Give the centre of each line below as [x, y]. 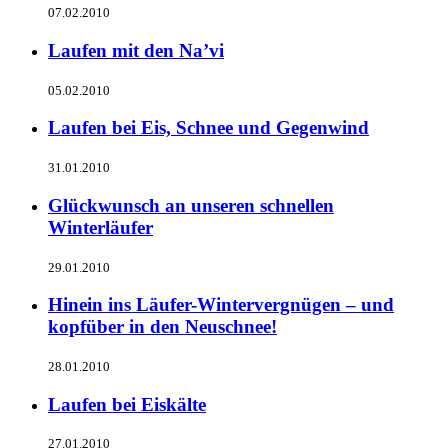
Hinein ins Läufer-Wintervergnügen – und [221, 305]
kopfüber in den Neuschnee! [162, 327]
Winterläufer [100, 227]
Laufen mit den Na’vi [136, 50]
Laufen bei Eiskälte [127, 404]
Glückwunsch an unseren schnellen [191, 205]
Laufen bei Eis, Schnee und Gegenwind [208, 128]
